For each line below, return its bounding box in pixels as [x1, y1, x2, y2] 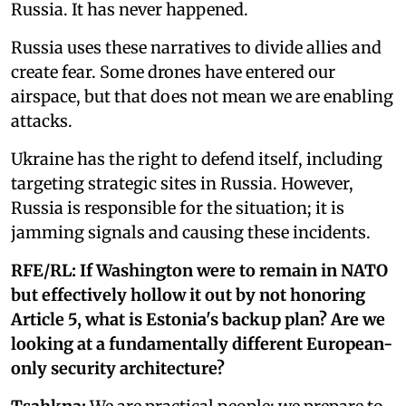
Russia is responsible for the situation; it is [11, 197, 344, 218]
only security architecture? [11, 357, 225, 379]
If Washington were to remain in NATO [80, 259, 388, 281]
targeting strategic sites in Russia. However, [11, 172, 353, 194]
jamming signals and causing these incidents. [11, 221, 371, 243]
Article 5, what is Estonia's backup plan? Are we [11, 308, 385, 330]
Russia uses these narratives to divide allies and [11, 36, 382, 58]
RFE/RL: [11, 259, 76, 281]
